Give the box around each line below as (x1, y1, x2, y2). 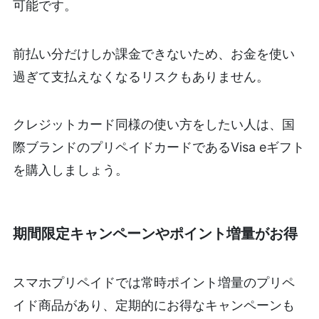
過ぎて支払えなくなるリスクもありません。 (12, 68, 269, 84)
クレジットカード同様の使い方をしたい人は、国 (12, 117, 295, 132)
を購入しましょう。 (12, 162, 128, 178)
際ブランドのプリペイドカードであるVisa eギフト (12, 140, 305, 155)
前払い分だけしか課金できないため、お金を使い (12, 46, 295, 61)
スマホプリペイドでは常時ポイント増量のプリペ (12, 275, 295, 291)
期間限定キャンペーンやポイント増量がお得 (12, 224, 298, 242)
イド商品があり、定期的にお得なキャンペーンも (12, 298, 295, 313)
